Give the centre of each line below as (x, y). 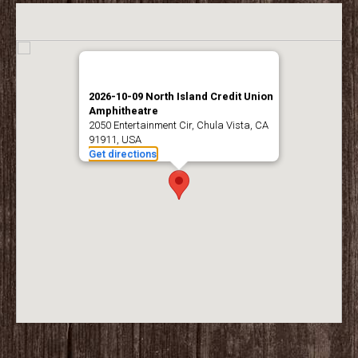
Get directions (123, 153)
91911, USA (115, 139)
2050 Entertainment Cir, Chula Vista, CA (179, 125)
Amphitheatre (123, 110)
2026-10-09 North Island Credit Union (181, 96)
